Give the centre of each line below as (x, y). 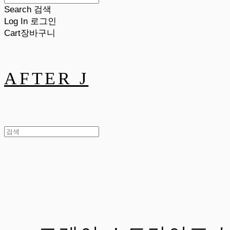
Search (18, 9)
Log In (16, 21)
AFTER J (46, 78)
